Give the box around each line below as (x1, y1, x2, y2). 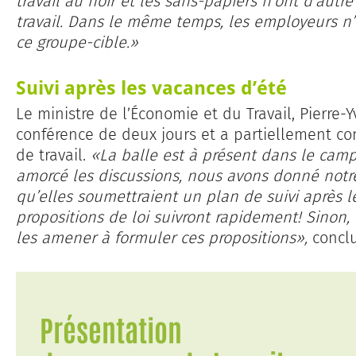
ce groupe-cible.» (16, 33, 138, 52)
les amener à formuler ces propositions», (16, 228, 308, 248)
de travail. (16, 145, 91, 165)
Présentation (40, 310, 182, 348)
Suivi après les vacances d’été (16, 74, 287, 101)
